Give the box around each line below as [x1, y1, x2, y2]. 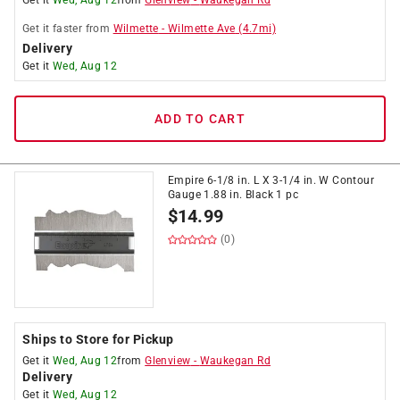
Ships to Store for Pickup [22, 332, 174, 346]
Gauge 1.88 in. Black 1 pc [168, 188, 298, 201]
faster [52, 22, 83, 35]
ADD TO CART [154, 112, 246, 126]
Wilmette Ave [168, 22, 236, 35]
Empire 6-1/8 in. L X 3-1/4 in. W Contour [168, 174, 374, 187]
